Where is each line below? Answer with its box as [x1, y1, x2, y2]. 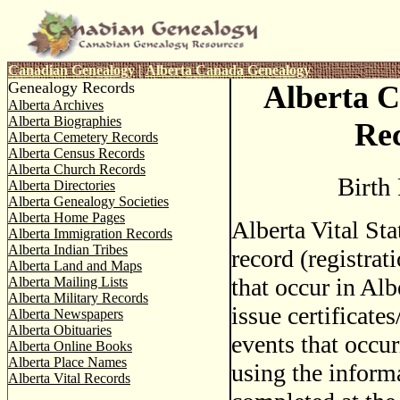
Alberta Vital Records [8, 371, 130, 386]
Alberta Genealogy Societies [8, 194, 169, 209]
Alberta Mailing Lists [8, 274, 128, 289]
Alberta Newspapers [8, 306, 123, 321]
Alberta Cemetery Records [8, 129, 158, 145]
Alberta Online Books [8, 338, 132, 354]
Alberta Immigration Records [8, 226, 172, 241]
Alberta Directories [8, 178, 115, 193]
